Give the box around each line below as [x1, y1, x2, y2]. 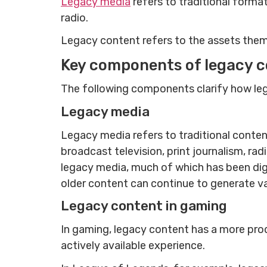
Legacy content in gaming [61, 198, 227, 215]
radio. [61, 11, 88, 24]
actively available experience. [61, 239, 207, 253]
